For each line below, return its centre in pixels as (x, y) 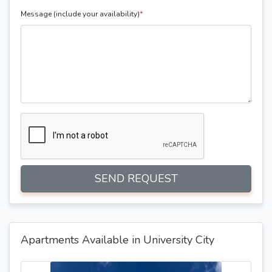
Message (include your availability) (80, 14)
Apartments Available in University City (117, 240)
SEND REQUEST (136, 178)
